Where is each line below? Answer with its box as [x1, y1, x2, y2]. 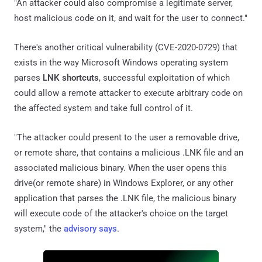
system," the [14, 223, 64, 234]
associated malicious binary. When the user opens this [14, 162, 227, 173]
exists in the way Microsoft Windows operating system [14, 57, 228, 68]
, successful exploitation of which [99, 72, 230, 83]
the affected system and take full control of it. [14, 102, 193, 113]
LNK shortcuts [43, 72, 99, 83]
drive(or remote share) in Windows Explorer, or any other [14, 177, 233, 188]
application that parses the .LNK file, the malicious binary [14, 192, 236, 204]
